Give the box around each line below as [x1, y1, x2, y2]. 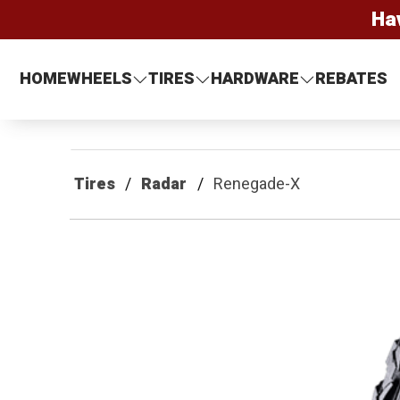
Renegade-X [212, 171, 300, 196]
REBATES [315, 67, 388, 92]
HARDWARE [211, 67, 300, 92]
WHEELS [67, 67, 133, 92]
